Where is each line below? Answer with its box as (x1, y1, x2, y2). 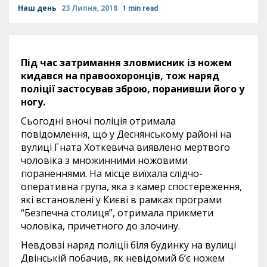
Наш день (18, 3, 58, 13)
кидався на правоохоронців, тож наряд (21, 69, 219, 82)
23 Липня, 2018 (61, 3, 119, 13)
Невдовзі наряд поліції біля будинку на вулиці (21, 238, 236, 252)
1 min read (122, 4, 158, 13)
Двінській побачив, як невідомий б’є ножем (21, 252, 225, 265)
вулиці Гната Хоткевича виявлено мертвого (21, 141, 230, 154)
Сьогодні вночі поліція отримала (21, 114, 176, 128)
